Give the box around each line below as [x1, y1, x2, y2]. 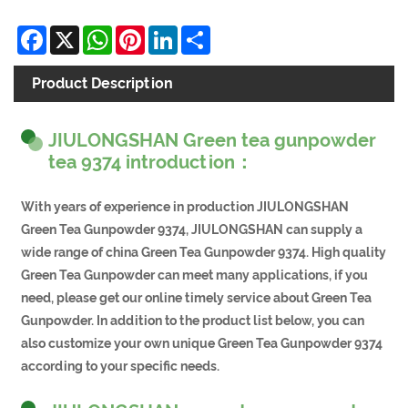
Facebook [46, 24, 115, 42]
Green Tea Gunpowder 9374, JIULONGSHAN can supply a [21, 221, 363, 237]
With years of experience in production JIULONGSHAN [21, 199, 350, 214]
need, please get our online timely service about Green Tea [21, 290, 372, 305]
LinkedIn [178, 24, 239, 42]
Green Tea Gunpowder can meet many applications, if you [21, 267, 369, 282]
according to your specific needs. [21, 358, 220, 373]
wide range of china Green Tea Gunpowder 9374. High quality [21, 244, 387, 260]
